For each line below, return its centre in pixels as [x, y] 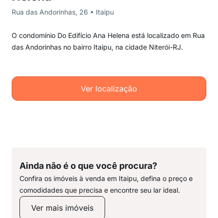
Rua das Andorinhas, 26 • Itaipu [63, 12]
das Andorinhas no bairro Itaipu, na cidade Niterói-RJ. [97, 47]
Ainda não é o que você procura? [88, 166]
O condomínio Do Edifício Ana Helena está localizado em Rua [108, 35]
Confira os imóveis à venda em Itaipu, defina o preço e [106, 178]
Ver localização [109, 89]
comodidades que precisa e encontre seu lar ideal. [100, 190]
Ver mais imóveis [62, 208]
